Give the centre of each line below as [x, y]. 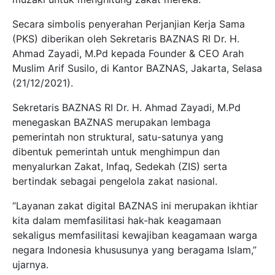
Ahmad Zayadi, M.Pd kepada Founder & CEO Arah [128, 53]
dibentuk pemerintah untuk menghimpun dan [116, 151]
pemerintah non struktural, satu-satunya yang [118, 137]
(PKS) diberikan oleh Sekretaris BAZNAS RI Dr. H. [126, 38]
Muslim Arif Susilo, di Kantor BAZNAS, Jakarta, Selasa [137, 68]
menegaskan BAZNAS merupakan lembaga [111, 122]
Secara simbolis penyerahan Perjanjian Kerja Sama [129, 24]
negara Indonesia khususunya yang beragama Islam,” [134, 250]
